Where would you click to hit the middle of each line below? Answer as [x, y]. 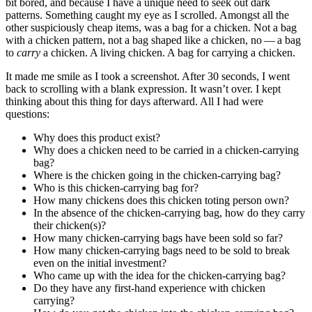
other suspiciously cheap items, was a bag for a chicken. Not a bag [151, 27]
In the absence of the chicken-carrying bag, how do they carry [169, 212]
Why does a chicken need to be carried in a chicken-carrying [166, 150]
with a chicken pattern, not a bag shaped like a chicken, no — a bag [153, 40]
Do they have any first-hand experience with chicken [149, 288]
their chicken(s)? [70, 225]
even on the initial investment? [100, 263]
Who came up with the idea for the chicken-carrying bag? [159, 275]
